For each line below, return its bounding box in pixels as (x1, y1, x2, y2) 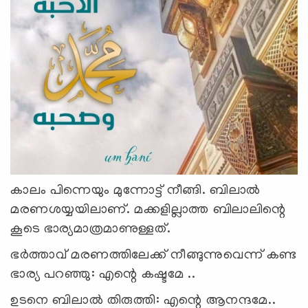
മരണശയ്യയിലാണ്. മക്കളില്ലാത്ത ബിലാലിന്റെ (10, 202, 286, 218)
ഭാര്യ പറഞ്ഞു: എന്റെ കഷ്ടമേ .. (10, 267, 199, 283)
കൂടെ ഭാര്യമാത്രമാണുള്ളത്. (10, 221, 175, 237)
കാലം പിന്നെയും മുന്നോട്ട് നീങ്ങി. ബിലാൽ (10, 183, 261, 199)
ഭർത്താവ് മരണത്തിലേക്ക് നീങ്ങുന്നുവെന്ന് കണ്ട (10, 247, 298, 263)
